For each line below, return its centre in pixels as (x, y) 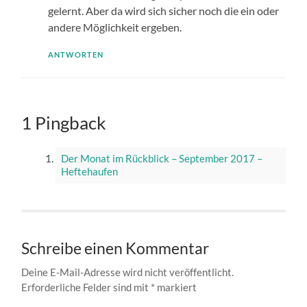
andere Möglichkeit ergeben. (114, 27)
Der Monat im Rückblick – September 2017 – (161, 159)
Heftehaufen (89, 172)
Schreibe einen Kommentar (115, 248)
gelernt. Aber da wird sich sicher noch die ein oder (163, 10)
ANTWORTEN (75, 54)
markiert (176, 287)
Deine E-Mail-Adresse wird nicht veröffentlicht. (128, 272)
